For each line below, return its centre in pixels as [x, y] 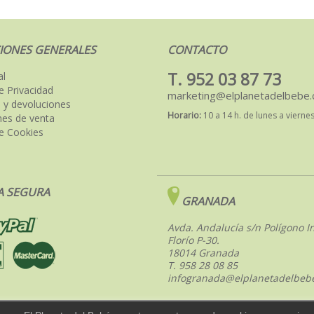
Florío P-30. [193, 240]
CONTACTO [197, 50]
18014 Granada [203, 253]
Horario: [184, 116]
